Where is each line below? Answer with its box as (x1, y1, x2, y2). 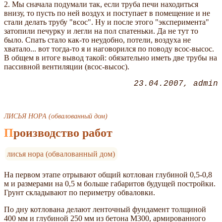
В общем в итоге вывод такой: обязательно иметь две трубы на (4, 53, 217, 62)
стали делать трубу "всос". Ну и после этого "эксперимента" (4, 17, 209, 26)
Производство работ (13, 126, 112, 139)
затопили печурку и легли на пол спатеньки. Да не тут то (4, 26, 198, 35)
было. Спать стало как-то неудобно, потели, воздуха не (4, 35, 191, 44)
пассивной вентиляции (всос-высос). (4, 62, 131, 71)
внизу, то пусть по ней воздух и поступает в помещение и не (4, 8, 210, 17)
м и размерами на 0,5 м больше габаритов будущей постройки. (4, 179, 216, 188)
